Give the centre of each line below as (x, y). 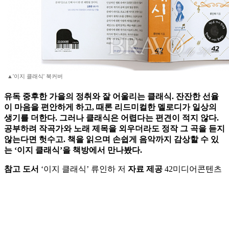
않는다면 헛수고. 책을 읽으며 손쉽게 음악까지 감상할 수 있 (111, 140)
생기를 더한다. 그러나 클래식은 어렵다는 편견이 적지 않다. (111, 118)
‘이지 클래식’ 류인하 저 (83, 169)
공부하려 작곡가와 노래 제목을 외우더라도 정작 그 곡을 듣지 (114, 129)
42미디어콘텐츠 (192, 169)
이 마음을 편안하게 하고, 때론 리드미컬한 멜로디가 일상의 (110, 107)
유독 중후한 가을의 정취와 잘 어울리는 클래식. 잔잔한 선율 (111, 97)
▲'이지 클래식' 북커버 (35, 76)
